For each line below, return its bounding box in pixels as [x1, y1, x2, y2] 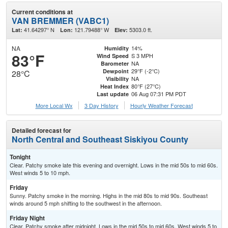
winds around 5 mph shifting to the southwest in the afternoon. [10, 199, 162, 208]
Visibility [105, 74, 129, 82]
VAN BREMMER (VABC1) [12, 14, 109, 26]
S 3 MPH [131, 51, 153, 60]
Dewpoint [102, 67, 129, 75]
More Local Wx [35, 101, 73, 110]
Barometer [100, 59, 129, 67]
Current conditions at [12, 7, 73, 16]
